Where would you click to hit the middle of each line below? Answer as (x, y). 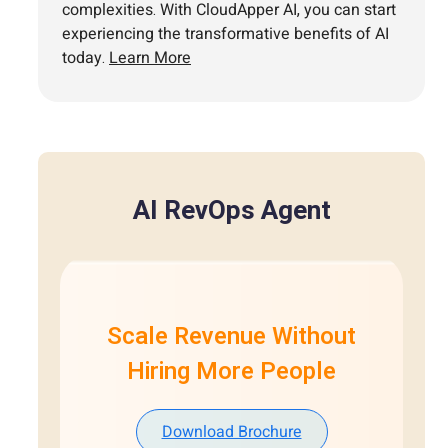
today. (85, 57)
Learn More (150, 57)
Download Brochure (231, 431)
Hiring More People (231, 371)
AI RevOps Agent (231, 210)
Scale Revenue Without (231, 336)
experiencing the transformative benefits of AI (225, 33)
